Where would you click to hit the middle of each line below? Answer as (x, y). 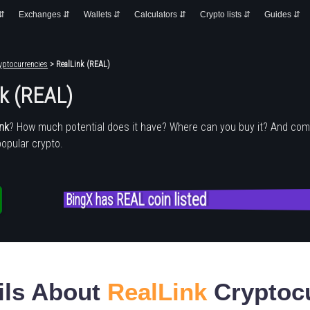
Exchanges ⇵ (44, 15)
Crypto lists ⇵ (225, 15)
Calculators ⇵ (160, 15)
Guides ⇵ (282, 15)
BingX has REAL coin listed (137, 200)
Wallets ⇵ (102, 15)
